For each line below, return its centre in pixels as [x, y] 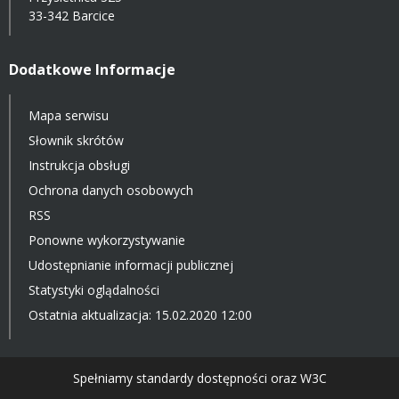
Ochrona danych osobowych [111, 191]
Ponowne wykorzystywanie [107, 240]
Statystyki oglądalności [94, 290]
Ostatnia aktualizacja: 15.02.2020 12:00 [140, 315]
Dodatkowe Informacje [92, 70]
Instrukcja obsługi [79, 166]
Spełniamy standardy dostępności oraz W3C [199, 379]
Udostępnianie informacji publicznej [131, 265]
